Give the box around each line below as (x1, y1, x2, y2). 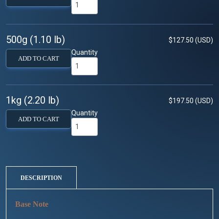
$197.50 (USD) (169, 97, 213, 105)
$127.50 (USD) (169, 36, 213, 44)
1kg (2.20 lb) (6, 94, 59, 107)
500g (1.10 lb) (6, 33, 65, 45)
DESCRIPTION (21, 175, 62, 182)
